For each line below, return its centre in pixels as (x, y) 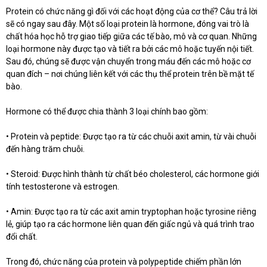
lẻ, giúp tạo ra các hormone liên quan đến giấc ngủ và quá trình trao (130, 224)
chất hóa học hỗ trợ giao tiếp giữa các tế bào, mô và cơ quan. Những (131, 37)
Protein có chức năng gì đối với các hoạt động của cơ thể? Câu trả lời (132, 12)
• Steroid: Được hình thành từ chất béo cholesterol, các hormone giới (133, 174)
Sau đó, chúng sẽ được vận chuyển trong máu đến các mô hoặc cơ (128, 62)
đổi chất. (22, 237)
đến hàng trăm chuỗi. (45, 149)
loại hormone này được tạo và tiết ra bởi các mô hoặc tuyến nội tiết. (130, 49)
